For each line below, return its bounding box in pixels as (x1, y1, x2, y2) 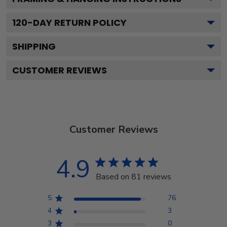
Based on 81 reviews (96, 171, 171, 182)
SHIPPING (12, 40, 56, 53)
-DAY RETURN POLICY (27, 16, 127, 29)
